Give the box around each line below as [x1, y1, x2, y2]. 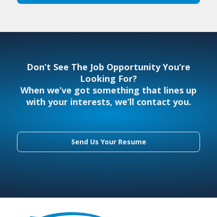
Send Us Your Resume [71, 137, 146, 147]
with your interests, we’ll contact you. [26, 96, 191, 108]
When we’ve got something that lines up [20, 84, 197, 96]
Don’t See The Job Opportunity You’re [27, 61, 190, 73]
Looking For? [80, 73, 137, 85]
